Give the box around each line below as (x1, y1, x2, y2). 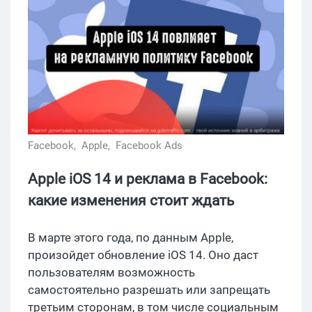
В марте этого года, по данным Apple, (28, 230, 233, 244)
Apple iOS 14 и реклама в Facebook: (28, 170, 267, 187)
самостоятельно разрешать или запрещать (28, 282, 270, 297)
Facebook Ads (116, 139, 182, 152)
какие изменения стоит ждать (28, 192, 234, 209)
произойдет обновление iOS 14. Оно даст (28, 247, 258, 262)
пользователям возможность (28, 265, 195, 279)
